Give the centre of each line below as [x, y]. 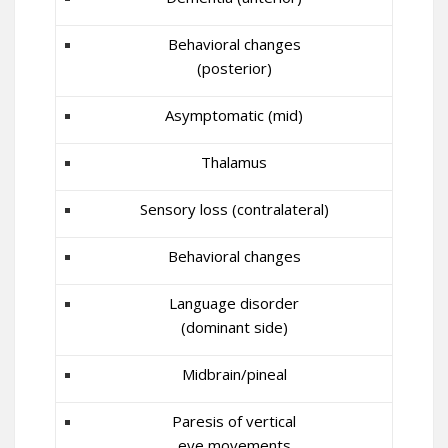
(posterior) [234, 68]
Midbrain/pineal [234, 374]
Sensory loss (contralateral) [234, 209]
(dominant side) [234, 327]
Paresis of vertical [234, 421]
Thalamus [234, 162]
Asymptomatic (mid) [234, 115]
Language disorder [234, 303]
